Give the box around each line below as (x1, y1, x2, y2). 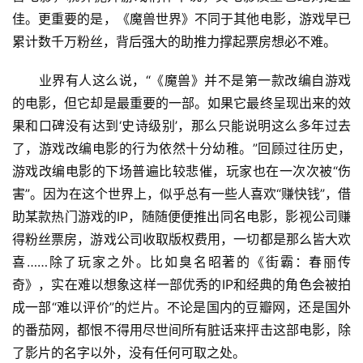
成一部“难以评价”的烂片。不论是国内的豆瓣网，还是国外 (12, 299, 351, 316)
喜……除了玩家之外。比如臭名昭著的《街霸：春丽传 (12, 254, 351, 271)
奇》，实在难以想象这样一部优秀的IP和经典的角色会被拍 (12, 276, 351, 293)
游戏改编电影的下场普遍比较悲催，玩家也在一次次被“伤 (12, 163, 351, 180)
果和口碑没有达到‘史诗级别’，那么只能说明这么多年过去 (12, 117, 351, 135)
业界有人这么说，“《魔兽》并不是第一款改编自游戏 (12, 72, 351, 89)
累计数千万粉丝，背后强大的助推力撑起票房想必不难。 (12, 33, 336, 50)
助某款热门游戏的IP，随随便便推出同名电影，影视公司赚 (12, 208, 351, 225)
